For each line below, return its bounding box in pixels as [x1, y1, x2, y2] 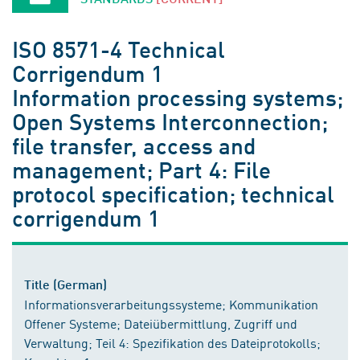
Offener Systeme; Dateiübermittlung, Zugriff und [24, 314, 297, 332]
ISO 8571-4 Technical [12, 35, 225, 63]
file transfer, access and [12, 131, 256, 159]
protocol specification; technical [12, 179, 335, 207]
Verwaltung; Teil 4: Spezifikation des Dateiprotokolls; [24, 333, 321, 351]
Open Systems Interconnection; [12, 107, 328, 135]
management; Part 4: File [12, 155, 271, 183]
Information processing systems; [12, 83, 343, 111]
